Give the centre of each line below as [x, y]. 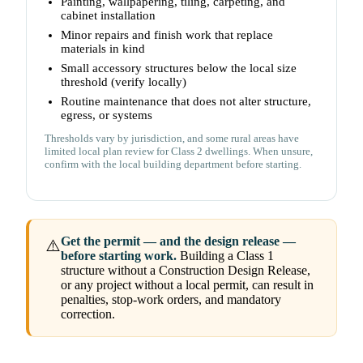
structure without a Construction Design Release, [186, 271]
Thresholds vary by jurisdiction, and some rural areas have [172, 139]
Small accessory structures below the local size [179, 68]
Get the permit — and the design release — [178, 241]
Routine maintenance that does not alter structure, [186, 102]
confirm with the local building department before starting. [173, 164]
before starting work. [119, 256]
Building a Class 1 [225, 256]
